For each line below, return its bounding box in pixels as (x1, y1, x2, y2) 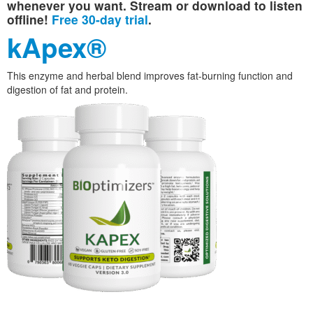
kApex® (7, 28, 106, 67)
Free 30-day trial (52, 10, 148, 29)
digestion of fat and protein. (7, 82, 128, 97)
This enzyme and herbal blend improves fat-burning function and (7, 68, 293, 83)
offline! (7, 10, 52, 29)
